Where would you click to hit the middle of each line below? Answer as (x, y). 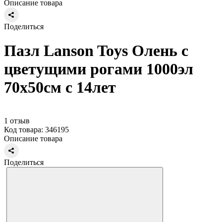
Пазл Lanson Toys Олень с (96, 51)
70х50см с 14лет (60, 87)
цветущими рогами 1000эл (99, 69)
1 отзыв (17, 120)
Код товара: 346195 (36, 129)
